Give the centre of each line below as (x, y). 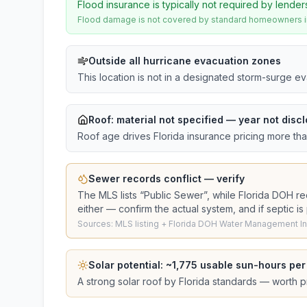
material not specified (170, 120)
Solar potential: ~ (130, 265)
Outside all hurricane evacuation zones (185, 61)
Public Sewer (174, 195)
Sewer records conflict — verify (167, 179)
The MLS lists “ (111, 195)
